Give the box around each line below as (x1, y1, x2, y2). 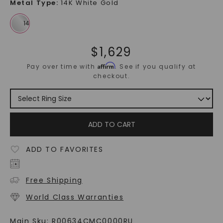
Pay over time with (26, 62, 98, 71)
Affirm (98, 62, 115, 70)
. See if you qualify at (115, 62, 197, 71)
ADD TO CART (88, 119, 135, 130)
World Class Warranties (25, 192, 124, 203)
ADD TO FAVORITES (25, 144, 104, 155)
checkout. (93, 72, 130, 81)
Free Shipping (25, 175, 83, 186)
